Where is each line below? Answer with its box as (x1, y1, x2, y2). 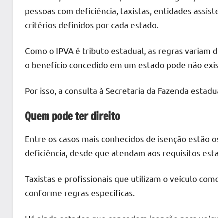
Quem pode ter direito (25, 108, 120, 124)
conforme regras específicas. (25, 187, 135, 198)
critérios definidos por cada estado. (25, 19, 159, 30)
